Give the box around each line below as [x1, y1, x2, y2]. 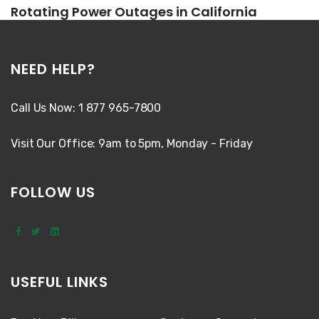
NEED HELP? [11, 58, 95, 79]
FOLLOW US [11, 182, 95, 202]
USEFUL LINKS [11, 271, 108, 292]
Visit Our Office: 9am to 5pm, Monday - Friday [11, 136, 253, 150]
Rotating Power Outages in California [11, 2, 257, 21]
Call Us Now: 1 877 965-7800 [11, 100, 162, 115]
